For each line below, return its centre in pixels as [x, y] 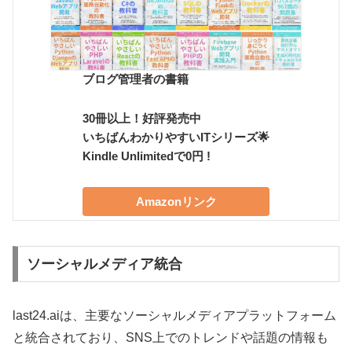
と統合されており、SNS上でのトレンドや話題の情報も [170, 338]
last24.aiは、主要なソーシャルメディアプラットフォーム [174, 316]
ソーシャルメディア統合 [104, 264]
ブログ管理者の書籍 [136, 79]
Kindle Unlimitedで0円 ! [147, 156]
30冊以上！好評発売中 [142, 119]
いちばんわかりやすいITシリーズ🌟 [176, 137]
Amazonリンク [176, 202]
